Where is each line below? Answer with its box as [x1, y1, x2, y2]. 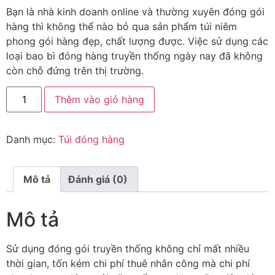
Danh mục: [6, 133, 58, 146]
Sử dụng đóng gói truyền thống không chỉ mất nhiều [6, 242, 249, 255]
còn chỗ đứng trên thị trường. [6, 64, 144, 77]
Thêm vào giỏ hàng [55, 93, 145, 106]
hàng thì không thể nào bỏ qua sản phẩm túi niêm [6, 20, 237, 33]
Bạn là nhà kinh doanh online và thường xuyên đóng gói [6, 5, 265, 18]
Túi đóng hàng [58, 133, 125, 146]
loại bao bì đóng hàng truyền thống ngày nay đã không [6, 49, 263, 62]
